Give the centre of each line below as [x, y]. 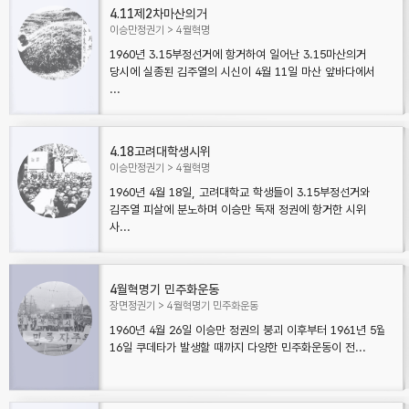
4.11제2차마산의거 [158, 14]
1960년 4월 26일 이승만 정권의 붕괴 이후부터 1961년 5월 [248, 330]
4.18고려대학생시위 [160, 152]
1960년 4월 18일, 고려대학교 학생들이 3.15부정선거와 [240, 192]
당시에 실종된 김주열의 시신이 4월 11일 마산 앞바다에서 [242, 72]
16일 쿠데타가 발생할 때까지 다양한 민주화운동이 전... [238, 347]
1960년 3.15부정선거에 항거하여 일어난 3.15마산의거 [238, 54]
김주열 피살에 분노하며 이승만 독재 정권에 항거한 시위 [238, 210]
